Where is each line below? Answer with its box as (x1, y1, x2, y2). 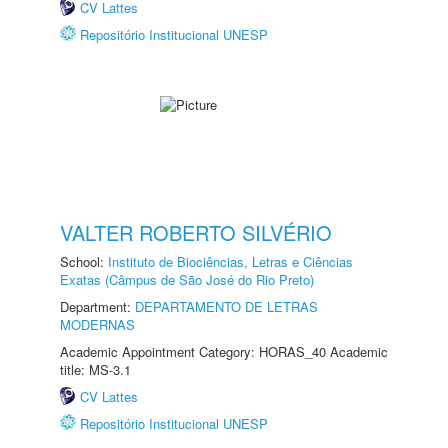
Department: (60, 297, 135, 316)
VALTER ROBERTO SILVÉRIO (60, 218, 332, 247)
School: (60, 252, 108, 271)
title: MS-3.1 (60, 360, 131, 379)
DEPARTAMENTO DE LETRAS (135, 297, 318, 316)
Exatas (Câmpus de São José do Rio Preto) (60, 270, 314, 289)
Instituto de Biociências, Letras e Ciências (108, 252, 353, 271)
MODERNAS (60, 315, 135, 334)
